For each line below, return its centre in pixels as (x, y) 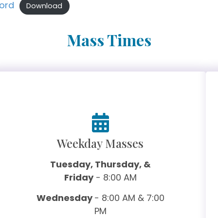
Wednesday (65, 198)
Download (45, 6)
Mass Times (109, 40)
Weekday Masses (100, 143)
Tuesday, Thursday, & (100, 164)
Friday (79, 178)
